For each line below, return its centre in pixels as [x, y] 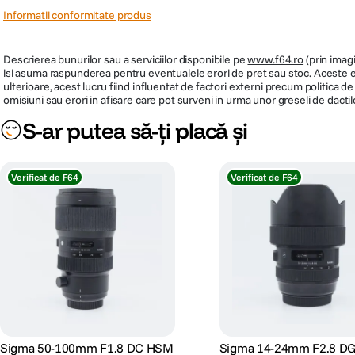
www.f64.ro [276, 59]
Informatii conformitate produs [77, 15]
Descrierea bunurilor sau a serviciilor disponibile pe [126, 59]
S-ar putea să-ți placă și [135, 130]
